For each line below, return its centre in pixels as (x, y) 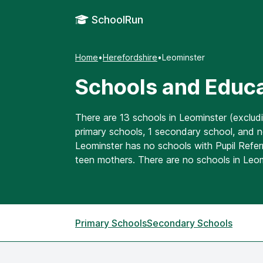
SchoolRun (116, 20)
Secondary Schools (190, 223)
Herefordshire (130, 57)
